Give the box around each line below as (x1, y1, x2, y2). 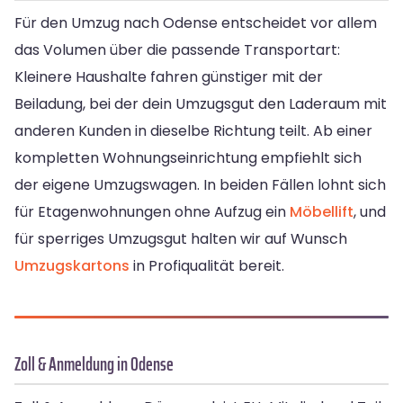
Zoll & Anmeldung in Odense (14, 348, 174, 379)
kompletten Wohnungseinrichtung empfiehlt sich (14, 147, 362, 168)
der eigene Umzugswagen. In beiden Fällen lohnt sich (14, 174, 386, 195)
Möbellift (290, 201, 354, 222)
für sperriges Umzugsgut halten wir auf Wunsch (14, 228, 347, 249)
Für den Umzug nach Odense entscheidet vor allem (14, 12, 377, 33)
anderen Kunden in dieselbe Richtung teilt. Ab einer (14, 120, 372, 141)
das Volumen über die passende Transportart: (14, 39, 340, 60)
